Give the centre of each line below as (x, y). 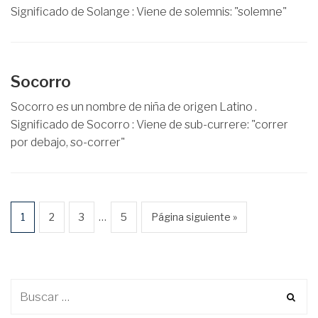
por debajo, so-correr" (68, 142)
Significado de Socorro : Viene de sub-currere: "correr (149, 125)
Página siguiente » (194, 217)
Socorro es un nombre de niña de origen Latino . (134, 107)
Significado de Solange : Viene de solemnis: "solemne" (149, 12)
